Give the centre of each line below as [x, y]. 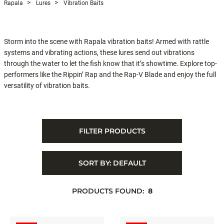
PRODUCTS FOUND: [109, 191]
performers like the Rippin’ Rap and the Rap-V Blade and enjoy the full [110, 74]
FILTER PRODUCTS [112, 131]
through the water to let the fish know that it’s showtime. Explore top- [110, 63]
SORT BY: [95, 163]
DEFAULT [129, 163]
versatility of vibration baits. [47, 85]
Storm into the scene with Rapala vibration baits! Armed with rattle [106, 41]
